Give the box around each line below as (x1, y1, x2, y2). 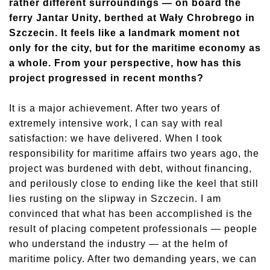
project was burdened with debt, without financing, (9, 163, 252, 174)
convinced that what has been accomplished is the (9, 209, 253, 219)
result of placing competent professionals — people (9, 224, 257, 234)
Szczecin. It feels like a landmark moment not (9, 28, 240, 38)
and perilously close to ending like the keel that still (9, 178, 259, 189)
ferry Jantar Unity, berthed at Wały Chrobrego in (9, 13, 255, 23)
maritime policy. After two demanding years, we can (9, 254, 257, 264)
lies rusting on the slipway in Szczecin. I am (9, 193, 221, 204)
